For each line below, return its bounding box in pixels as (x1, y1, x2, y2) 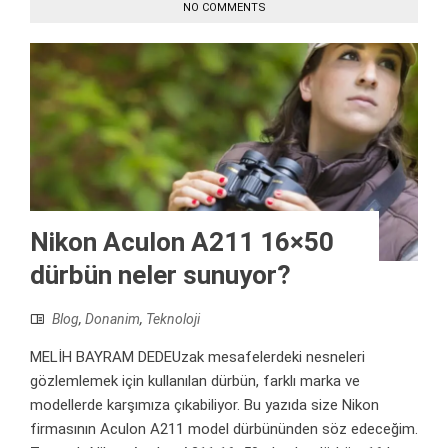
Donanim (85, 311, 140, 328)
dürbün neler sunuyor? (30, 260, 291, 291)
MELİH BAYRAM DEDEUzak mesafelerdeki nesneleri (30, 348, 365, 367)
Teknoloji (146, 311, 200, 328)
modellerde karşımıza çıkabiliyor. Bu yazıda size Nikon (30, 396, 379, 415)
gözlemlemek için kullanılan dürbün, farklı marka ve (30, 372, 360, 391)
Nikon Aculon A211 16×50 (30, 227, 334, 258)
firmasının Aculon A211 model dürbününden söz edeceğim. (30, 420, 418, 439)
